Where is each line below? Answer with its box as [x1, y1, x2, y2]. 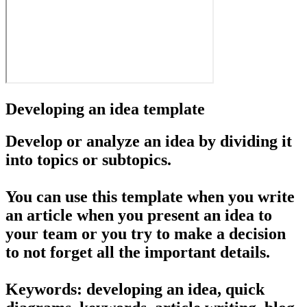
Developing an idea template [5, 100, 205, 119]
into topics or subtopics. [5, 150, 171, 169]
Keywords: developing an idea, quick [5, 280, 265, 298]
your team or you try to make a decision [5, 224, 286, 243]
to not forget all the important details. [5, 243, 270, 261]
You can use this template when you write [5, 187, 295, 206]
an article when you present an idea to [5, 206, 272, 224]
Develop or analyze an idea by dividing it [5, 132, 292, 150]
